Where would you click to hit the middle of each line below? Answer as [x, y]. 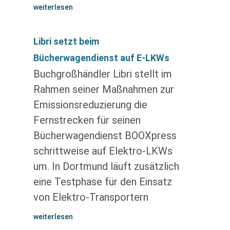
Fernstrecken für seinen [87, 120]
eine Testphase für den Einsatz [102, 182]
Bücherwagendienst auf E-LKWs [101, 58]
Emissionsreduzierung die [90, 105]
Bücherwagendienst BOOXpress [105, 136]
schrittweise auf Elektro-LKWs [103, 151]
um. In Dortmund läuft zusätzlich [106, 166]
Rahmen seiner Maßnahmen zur [103, 89]
